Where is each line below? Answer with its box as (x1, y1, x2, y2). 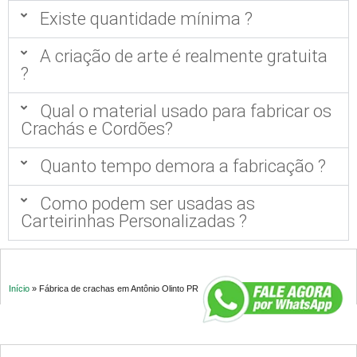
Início (9, 284, 29, 293)
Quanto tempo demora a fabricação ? (39, 156, 326, 176)
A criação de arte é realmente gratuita (39, 46, 328, 66)
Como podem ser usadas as (39, 194, 255, 214)
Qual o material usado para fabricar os (39, 101, 331, 121)
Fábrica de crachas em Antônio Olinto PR (39, 284, 198, 293)
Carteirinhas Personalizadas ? (21, 211, 247, 231)
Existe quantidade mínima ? (39, 9, 253, 29)
